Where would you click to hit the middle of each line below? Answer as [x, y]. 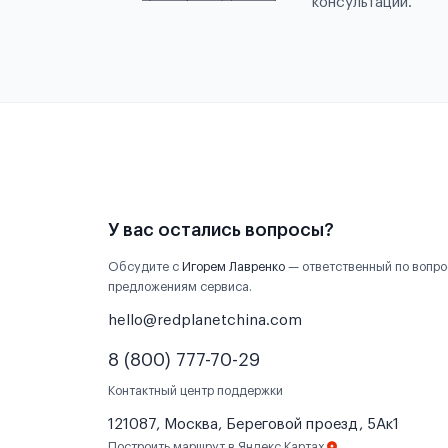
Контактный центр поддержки [195, 391]
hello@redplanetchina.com [205, 320]
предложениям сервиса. [180, 287]
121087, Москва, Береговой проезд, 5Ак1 [253, 424]
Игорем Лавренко [233, 267]
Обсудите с [145, 267]
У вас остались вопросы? [221, 230]
